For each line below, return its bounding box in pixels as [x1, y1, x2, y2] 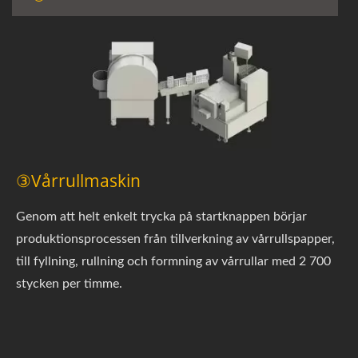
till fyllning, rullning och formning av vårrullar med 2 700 [16, 254, 331, 268]
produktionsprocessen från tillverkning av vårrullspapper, [16, 232, 335, 245]
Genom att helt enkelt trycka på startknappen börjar [16, 209, 307, 223]
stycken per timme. [16, 276, 122, 290]
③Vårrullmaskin [16, 169, 141, 192]
